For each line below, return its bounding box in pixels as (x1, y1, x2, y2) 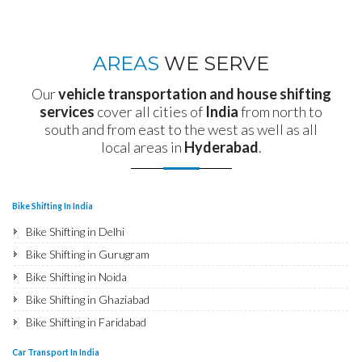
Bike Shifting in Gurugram (26, 246, 149, 261)
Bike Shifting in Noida (26, 269, 127, 284)
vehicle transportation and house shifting (57, 84, 331, 103)
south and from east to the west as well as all (44, 120, 318, 138)
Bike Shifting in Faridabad (26, 314, 146, 329)
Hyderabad (183, 137, 259, 156)
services (40, 102, 95, 120)
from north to (238, 102, 322, 120)
